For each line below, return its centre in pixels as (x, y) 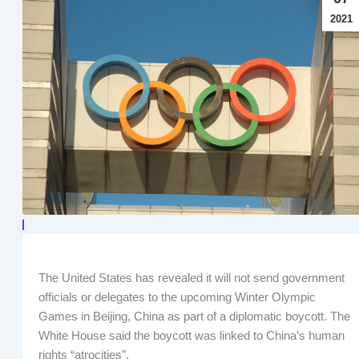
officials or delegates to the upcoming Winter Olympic (177, 298)
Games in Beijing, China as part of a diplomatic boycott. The (194, 317)
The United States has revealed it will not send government (191, 278)
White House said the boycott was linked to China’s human (191, 336)
